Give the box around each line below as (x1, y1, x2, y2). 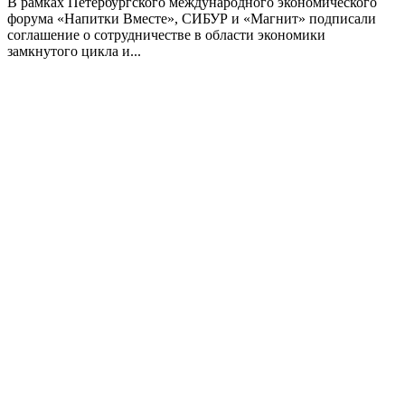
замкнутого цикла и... (7, 43, 141, 60)
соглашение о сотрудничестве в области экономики (7, 27, 325, 43)
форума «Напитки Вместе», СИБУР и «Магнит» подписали (7, 11, 376, 27)
